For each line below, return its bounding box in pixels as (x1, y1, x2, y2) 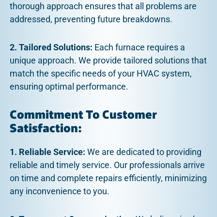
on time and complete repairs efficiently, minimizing (10, 172, 207, 183)
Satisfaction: (10, 120, 82, 137)
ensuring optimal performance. (10, 81, 128, 92)
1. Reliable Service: (10, 146, 85, 157)
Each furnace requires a (93, 42, 185, 53)
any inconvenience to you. (10, 186, 109, 196)
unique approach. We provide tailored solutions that (10, 55, 207, 66)
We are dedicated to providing (85, 146, 201, 157)
